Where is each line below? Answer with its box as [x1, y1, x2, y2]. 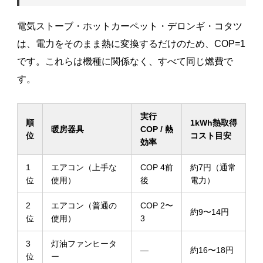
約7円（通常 [190, 163, 236, 173]
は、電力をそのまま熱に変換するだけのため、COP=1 [16, 39, 245, 49]
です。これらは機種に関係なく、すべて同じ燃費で [16, 56, 233, 67]
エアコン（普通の [50, 201, 117, 211]
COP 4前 [140, 163, 173, 173]
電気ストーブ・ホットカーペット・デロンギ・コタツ [16, 21, 242, 32]
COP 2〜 [140, 201, 173, 211]
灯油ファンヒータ [50, 239, 117, 249]
